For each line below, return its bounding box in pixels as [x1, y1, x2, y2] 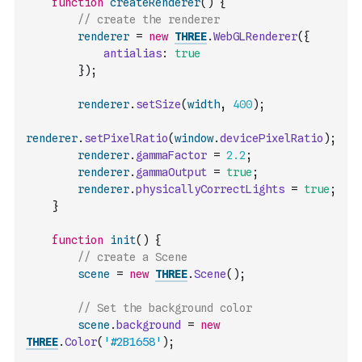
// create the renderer [78, 13, 220, 26]
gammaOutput [136, 166, 207, 179]
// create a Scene [78, 250, 187, 263]
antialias [103, 47, 162, 60]
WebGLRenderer [213, 30, 297, 43]
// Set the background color [78, 301, 252, 314]
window [175, 132, 213, 145]
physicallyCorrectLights [136, 183, 284, 196]
